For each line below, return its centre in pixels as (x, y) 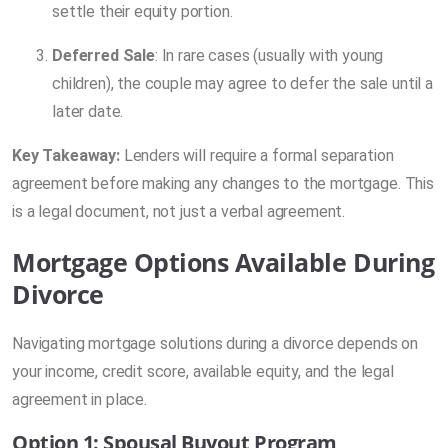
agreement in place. (79, 399)
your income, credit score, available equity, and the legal (203, 371)
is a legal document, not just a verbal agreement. (179, 211)
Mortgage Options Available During (223, 261)
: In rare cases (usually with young (269, 55)
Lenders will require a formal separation (256, 155)
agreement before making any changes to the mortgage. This (223, 183)
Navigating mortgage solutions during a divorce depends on (215, 343)
